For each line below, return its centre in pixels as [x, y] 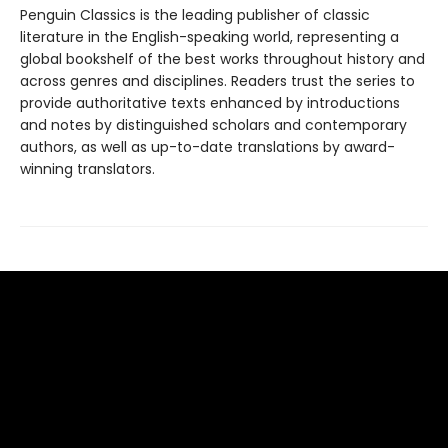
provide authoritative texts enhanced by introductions [210, 102]
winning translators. [87, 168]
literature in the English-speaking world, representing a [209, 36]
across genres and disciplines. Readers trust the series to [217, 80]
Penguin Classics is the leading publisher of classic [195, 14]
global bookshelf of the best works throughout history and [222, 58]
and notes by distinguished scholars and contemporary [213, 124]
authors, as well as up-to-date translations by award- [207, 146]
